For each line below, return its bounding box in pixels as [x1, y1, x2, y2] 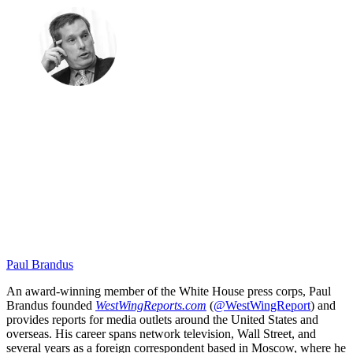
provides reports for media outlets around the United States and [6, 312, 318, 326]
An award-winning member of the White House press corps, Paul [6, 284, 331, 298]
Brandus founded [6, 298, 95, 312]
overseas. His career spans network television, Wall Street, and [6, 326, 316, 340]
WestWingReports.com [95, 298, 206, 312]
